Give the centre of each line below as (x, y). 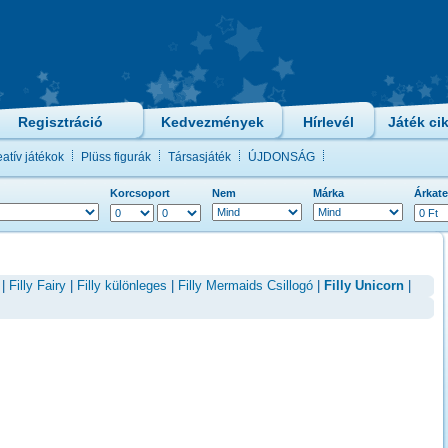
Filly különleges (122, 285)
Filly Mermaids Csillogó (245, 285)
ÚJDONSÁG (281, 157)
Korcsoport (140, 193)
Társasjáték (199, 157)
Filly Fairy (37, 285)
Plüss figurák (116, 157)
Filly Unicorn (364, 285)
